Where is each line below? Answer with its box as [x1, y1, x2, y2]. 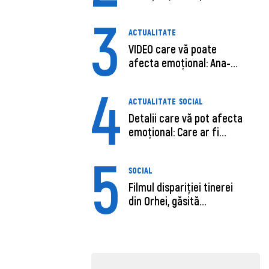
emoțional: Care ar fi [128, 124, 220, 139]
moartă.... [128, 207, 172, 222]
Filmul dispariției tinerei [128, 180, 234, 194]
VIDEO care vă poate [128, 42, 217, 56]
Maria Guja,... [128, 70, 185, 84]
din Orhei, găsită [128, 193, 200, 208]
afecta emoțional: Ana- [128, 56, 231, 70]
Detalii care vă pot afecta [128, 110, 243, 125]
